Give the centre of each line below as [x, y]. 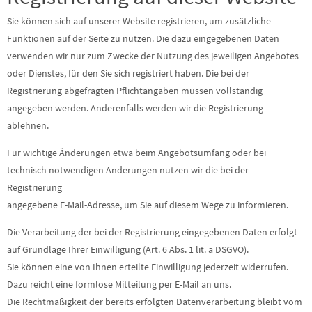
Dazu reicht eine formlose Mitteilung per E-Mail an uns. [119, 284]
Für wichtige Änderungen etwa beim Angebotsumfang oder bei [136, 153]
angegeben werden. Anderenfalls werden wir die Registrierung [135, 108]
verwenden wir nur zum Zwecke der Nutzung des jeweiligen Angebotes [153, 56]
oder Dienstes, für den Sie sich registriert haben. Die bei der [128, 73]
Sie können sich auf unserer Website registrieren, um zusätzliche [139, 21]
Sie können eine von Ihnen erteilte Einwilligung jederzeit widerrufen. [148, 267]
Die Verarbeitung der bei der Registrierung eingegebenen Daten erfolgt [152, 232]
